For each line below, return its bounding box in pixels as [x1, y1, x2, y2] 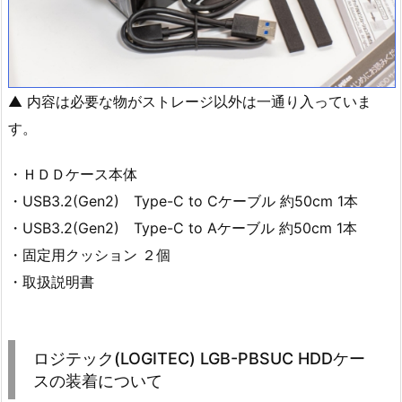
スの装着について [33, 371, 162, 391]
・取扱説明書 [8, 273, 94, 292]
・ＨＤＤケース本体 [8, 165, 137, 184]
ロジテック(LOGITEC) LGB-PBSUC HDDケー [33, 349, 365, 369]
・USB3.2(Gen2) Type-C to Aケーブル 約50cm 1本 [8, 219, 357, 238]
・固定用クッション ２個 [8, 246, 170, 265]
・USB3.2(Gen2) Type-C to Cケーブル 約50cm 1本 [8, 192, 358, 211]
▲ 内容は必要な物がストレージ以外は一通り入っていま [8, 92, 371, 111]
